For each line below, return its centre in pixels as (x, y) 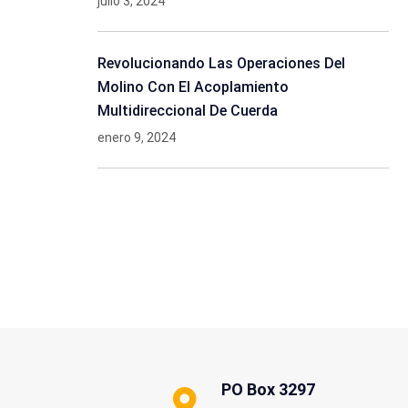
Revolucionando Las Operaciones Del (221, 63)
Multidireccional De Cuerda (188, 111)
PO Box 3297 (268, 389)
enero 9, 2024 (137, 138)
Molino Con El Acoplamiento (193, 87)
